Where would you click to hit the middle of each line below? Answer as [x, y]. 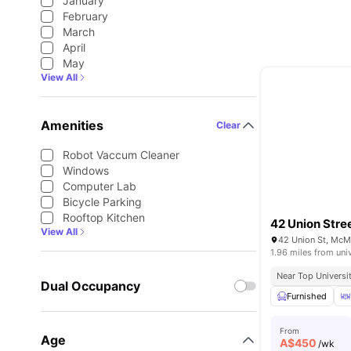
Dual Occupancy [90, 286]
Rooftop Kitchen [104, 217]
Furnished [307, 296]
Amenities [72, 125]
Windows [86, 170]
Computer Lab [100, 186]
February [85, 16]
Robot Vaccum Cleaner [121, 155]
